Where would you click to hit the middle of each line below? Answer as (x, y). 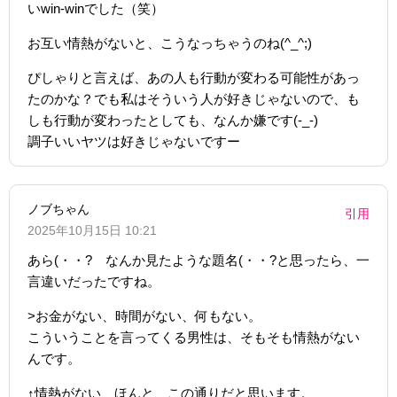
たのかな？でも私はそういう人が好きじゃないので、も (194, 98)
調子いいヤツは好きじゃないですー (134, 141)
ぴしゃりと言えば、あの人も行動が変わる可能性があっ (194, 77)
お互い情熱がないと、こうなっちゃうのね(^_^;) (170, 43)
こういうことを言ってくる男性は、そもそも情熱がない (194, 337)
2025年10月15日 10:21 (92, 230)
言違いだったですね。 (94, 281)
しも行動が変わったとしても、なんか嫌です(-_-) (173, 120)
